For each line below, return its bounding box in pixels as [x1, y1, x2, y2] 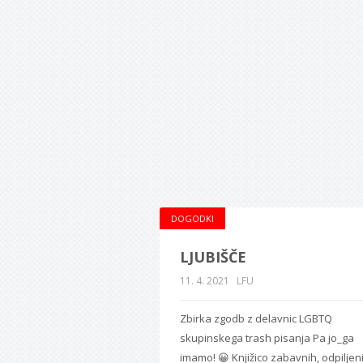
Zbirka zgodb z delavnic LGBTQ [180, 310, 332, 326]
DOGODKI [171, 211, 214, 224]
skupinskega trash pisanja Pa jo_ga [180, 330, 354, 345]
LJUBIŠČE [180, 246, 246, 267]
